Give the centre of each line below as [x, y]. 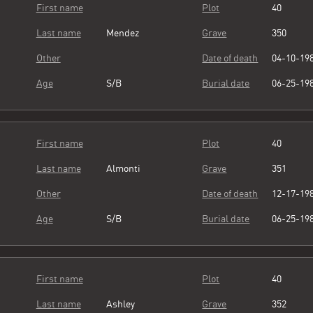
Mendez [122, 33]
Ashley [120, 304]
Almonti [123, 169]
